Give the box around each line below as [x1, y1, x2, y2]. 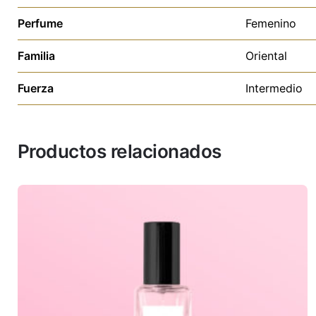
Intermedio [245, 81, 303, 95]
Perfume [18, 16, 63, 30]
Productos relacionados [18, 140, 221, 162]
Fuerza [18, 81, 54, 95]
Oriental [245, 49, 287, 63]
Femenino [245, 16, 296, 30]
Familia [18, 49, 55, 63]
